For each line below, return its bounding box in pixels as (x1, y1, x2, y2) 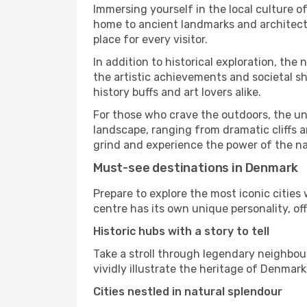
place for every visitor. (93, 33, 208, 46)
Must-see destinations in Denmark (93, 160, 299, 175)
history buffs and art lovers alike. (93, 86, 261, 99)
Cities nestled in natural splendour (93, 285, 282, 298)
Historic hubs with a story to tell (93, 225, 269, 238)
